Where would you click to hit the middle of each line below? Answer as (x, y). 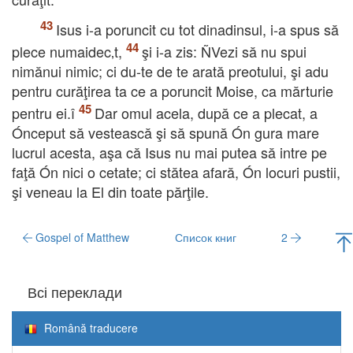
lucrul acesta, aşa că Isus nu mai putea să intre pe (169, 152)
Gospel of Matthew (81, 237)
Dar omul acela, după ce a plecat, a (206, 113)
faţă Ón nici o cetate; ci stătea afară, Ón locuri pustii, (176, 172)
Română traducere (89, 328)
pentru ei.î (43, 113)
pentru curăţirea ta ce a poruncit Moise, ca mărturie (173, 91)
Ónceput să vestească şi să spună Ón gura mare (165, 132)
